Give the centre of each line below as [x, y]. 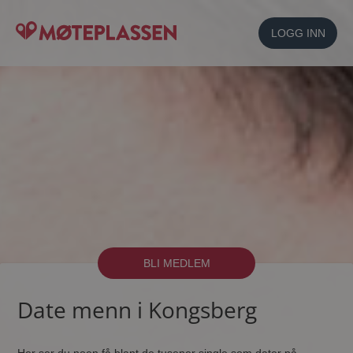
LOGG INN [298, 33]
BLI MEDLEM [176, 263]
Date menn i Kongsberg [137, 310]
